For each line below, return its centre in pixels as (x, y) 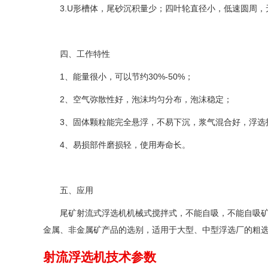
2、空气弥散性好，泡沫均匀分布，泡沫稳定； (146, 99)
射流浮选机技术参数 (100, 257)
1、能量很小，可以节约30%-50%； (127, 76)
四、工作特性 (85, 54)
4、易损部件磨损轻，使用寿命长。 (125, 144)
